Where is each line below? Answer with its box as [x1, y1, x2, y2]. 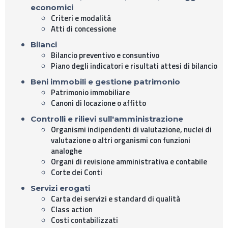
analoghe [51, 145, 82, 157]
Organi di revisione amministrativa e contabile [51, 155, 207, 167]
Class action [51, 203, 93, 215]
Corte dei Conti [51, 166, 102, 178]
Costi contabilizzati [51, 214, 118, 226]
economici [31, 2, 73, 12]
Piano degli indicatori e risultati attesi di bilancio [51, 60, 217, 72]
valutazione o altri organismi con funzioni [51, 134, 190, 146]
